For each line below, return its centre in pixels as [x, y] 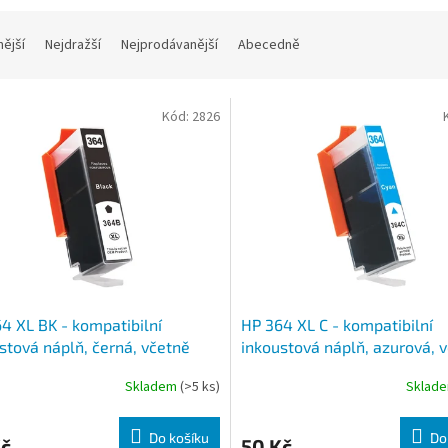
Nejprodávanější [169, 45]
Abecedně [269, 45]
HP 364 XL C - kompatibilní [336, 324]
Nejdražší [73, 45]
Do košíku [178, 437]
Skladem [152, 387]
